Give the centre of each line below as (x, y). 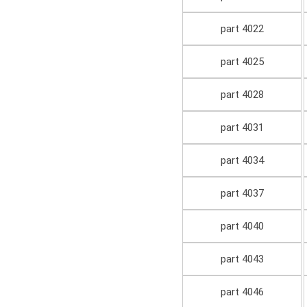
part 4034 (242, 161)
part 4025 (242, 62)
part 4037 (242, 194)
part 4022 (242, 29)
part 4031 (242, 128)
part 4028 (242, 95)
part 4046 (242, 292)
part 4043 (242, 259)
